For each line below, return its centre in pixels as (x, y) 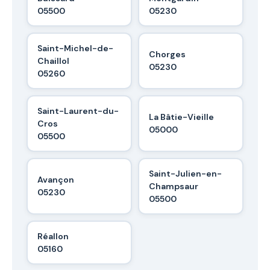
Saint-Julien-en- (185, 173)
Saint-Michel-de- (75, 48)
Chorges (167, 54)
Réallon (53, 236)
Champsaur (173, 186)
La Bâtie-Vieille (181, 117)
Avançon (55, 180)
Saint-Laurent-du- (78, 111)
